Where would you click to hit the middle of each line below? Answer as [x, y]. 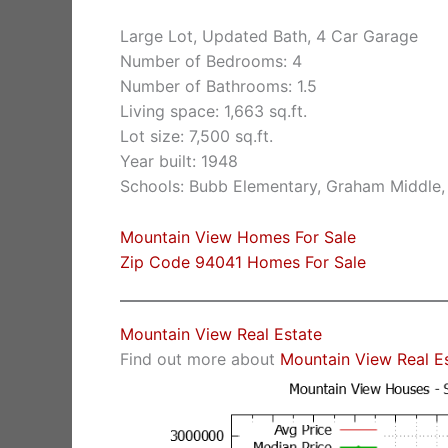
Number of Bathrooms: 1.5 [218, 86]
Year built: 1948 [179, 161]
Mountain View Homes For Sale [238, 236]
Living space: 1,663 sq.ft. [213, 111]
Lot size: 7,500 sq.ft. [196, 136]
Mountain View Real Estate [221, 334]
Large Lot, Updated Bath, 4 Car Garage [269, 36]
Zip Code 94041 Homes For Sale [243, 261]
